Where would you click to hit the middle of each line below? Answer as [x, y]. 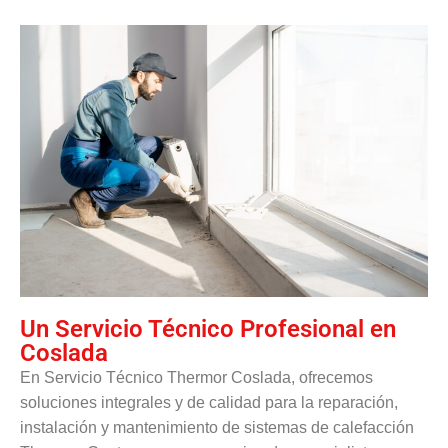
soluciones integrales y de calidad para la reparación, [209, 402]
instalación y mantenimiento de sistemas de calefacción [217, 427]
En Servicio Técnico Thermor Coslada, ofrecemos [196, 377]
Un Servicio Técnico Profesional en [208, 328]
